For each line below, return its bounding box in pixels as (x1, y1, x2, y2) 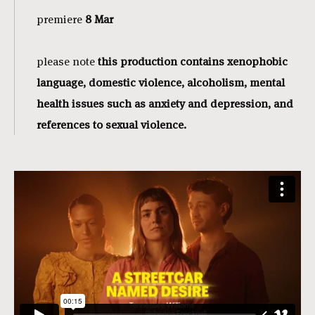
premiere (37, 12, 85, 26)
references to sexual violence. (37, 117, 186, 131)
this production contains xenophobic (95, 54, 288, 68)
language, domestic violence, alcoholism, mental (37, 75, 285, 89)
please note (37, 54, 95, 68)
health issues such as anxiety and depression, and (37, 96, 293, 110)
